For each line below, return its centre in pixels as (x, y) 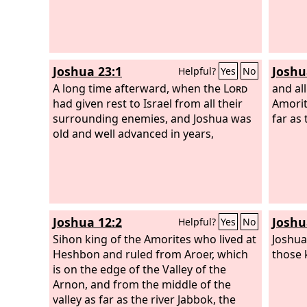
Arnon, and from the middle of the (142, 284)
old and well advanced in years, (133, 133)
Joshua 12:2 (87, 222)
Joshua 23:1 (87, 71)
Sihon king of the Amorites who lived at (155, 239)
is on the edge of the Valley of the (139, 269)
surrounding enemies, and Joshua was (152, 118)
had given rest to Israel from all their (148, 103)
